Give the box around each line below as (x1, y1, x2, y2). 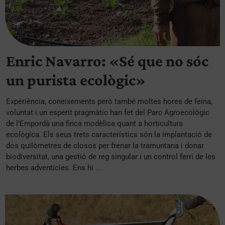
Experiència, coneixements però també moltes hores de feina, (6, 96, 212, 106)
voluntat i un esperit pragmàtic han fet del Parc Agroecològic (6, 107, 209, 117)
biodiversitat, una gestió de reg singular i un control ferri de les (6, 152, 215, 161)
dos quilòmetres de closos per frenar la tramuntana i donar (6, 141, 204, 150)
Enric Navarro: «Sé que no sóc (6, 51, 208, 70)
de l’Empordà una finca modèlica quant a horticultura (6, 119, 183, 128)
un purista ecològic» (6, 70, 146, 89)
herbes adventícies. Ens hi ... (6, 163, 101, 172)
